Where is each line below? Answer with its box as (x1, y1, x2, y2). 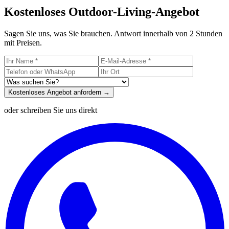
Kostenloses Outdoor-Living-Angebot (4, 5, 199, 18)
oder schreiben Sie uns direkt (4, 105, 97, 114)
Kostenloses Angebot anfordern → (8, 88, 110, 96)
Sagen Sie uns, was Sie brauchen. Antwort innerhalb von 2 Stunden (4, 29, 222, 38)
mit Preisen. (4, 38, 42, 47)
